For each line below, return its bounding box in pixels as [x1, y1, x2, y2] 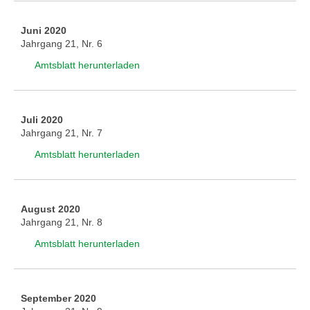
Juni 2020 [21, 25, 66, 36]
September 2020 [21, 293, 96, 304]
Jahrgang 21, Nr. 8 [21, 217, 102, 228]
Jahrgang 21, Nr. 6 [21, 38, 102, 49]
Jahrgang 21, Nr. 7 [21, 127, 102, 138]
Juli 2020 [21, 114, 63, 125]
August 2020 [21, 203, 80, 215]
